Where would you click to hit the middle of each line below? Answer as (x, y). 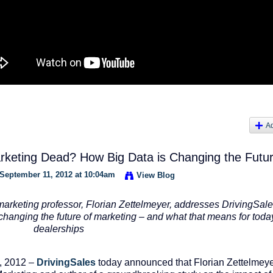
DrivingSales (66, 263)
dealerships (59, 229)
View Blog (156, 175)
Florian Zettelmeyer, (129, 204)
